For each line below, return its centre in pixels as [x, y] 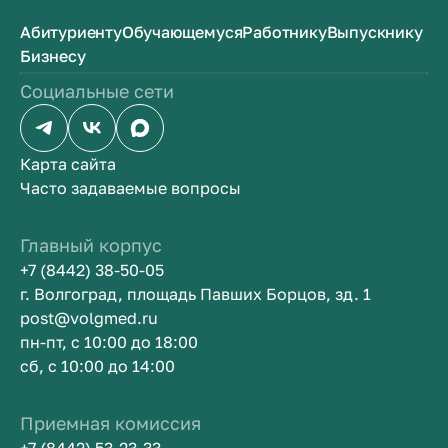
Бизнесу [53, 56]
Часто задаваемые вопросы [130, 188]
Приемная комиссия [110, 423]
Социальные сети [97, 91]
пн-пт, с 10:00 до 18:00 [109, 342]
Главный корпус [91, 245]
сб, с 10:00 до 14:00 [97, 366]
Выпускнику [374, 32]
